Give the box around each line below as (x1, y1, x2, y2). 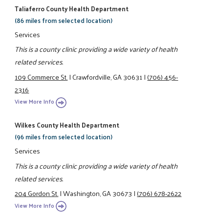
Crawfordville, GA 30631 (72, 70, 143, 83)
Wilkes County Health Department (15, 119, 120, 131)
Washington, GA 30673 (63, 187, 132, 200)
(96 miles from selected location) (15, 131, 113, 143)
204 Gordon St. (15, 187, 59, 200)
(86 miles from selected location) (15, 14, 113, 26)
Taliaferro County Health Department (15, 2, 129, 14)
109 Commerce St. (15, 70, 68, 83)
